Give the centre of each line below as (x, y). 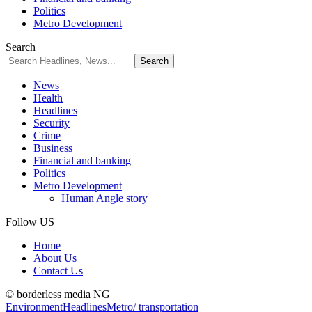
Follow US (30, 222)
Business (53, 148)
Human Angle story (104, 198)
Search (21, 47)
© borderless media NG (58, 294)
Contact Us (58, 271)
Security (52, 123)
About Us (55, 258)
